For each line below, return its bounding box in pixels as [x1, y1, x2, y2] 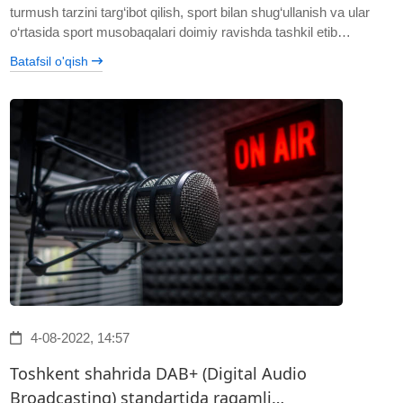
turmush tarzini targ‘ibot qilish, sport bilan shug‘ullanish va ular [10, 4, 371, 21]
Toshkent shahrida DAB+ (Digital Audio [10, 363, 308, 385]
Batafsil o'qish [10, 54, 93, 69]
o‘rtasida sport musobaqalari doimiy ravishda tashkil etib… [10, 24, 352, 40]
